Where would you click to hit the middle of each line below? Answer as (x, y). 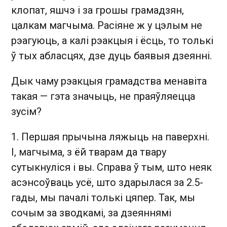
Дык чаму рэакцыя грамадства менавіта (109, 81)
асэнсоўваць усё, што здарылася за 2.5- (107, 182)
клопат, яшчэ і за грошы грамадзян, (98, 10)
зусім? (28, 111)
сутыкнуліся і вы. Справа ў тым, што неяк (111, 167)
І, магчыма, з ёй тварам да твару (89, 152)
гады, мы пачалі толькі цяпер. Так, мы (103, 197)
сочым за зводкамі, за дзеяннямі (91, 213)
